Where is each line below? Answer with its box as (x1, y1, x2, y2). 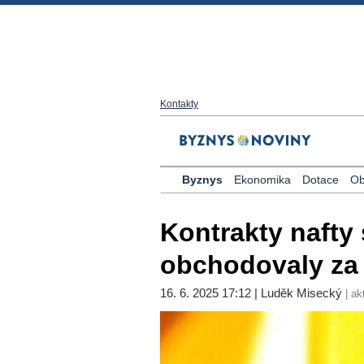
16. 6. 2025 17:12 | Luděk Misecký (160, 286, 342, 300)
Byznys (182, 173, 223, 186)
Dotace (302, 173, 339, 186)
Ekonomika (234, 173, 291, 186)
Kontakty (160, 98, 198, 110)
